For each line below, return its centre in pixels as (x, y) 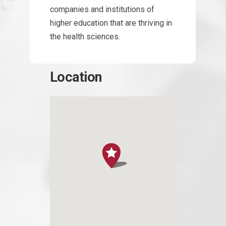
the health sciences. (85, 36)
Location (76, 77)
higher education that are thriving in (111, 23)
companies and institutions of (102, 9)
